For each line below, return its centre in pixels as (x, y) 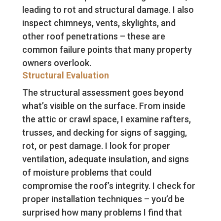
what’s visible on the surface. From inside (104, 106)
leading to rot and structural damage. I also (108, 10)
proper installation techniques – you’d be (103, 199)
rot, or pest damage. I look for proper (96, 146)
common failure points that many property (107, 50)
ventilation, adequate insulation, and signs (105, 159)
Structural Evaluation (65, 75)
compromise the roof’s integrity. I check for (109, 186)
